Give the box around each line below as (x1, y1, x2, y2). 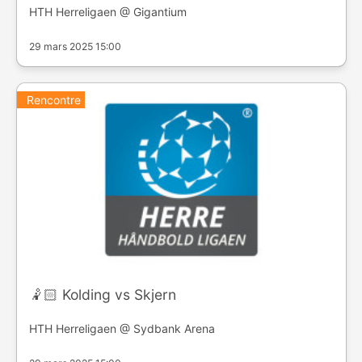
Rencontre (26, 93, 81, 107)
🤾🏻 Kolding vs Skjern (28, 285, 176, 303)
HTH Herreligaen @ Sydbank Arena (28, 321, 215, 335)
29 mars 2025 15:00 (28, 40, 121, 53)
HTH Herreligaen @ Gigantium (28, 5, 187, 19)
